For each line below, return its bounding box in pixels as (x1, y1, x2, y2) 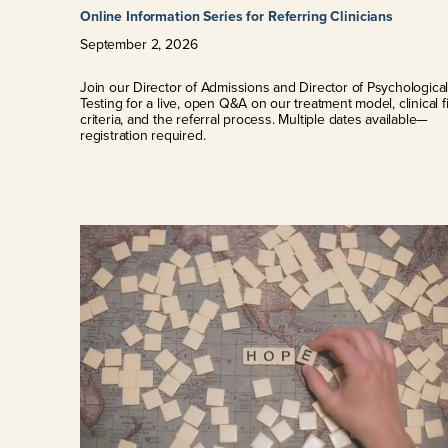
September (80, 34, 147, 56)
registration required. (80, 125, 206, 147)
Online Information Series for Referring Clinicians (80, 6, 393, 28)
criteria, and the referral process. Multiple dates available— (80, 109, 429, 131)
